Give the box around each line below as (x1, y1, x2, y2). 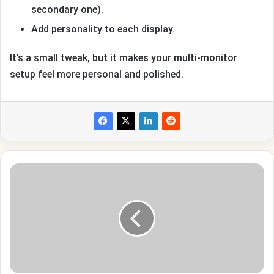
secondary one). (31, 4, 103, 16)
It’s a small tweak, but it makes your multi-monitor (10, 52, 237, 64)
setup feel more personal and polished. (10, 68, 183, 81)
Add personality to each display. (31, 23, 175, 35)
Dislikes (9, 242, 37, 251)
